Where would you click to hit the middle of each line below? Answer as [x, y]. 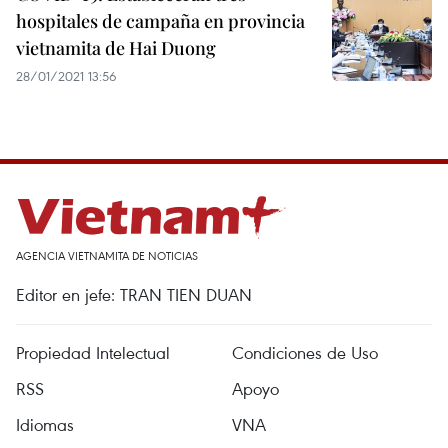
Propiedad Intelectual [93, 352]
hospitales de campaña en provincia [160, 21]
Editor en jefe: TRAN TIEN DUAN [134, 294]
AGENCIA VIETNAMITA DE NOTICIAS [107, 255]
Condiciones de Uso [305, 352]
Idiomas [45, 424]
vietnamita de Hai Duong [116, 48]
